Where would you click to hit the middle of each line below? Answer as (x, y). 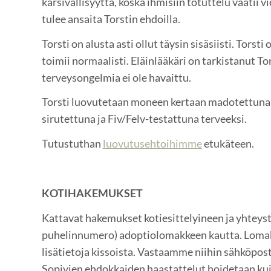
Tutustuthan (72, 144)
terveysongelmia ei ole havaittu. (116, 77)
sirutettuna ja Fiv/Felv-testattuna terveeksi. (144, 119)
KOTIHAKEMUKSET (92, 193)
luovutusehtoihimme (152, 144)
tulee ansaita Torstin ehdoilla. (112, 18)
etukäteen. (228, 144)
